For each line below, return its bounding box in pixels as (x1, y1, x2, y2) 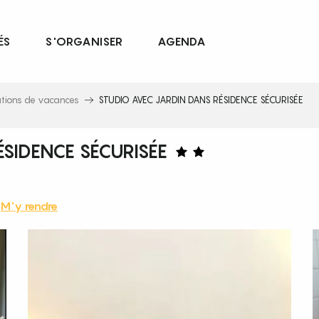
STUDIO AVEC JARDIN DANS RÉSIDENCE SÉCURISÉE (98, 94, 303, 105)
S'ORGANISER (45, 34, 123, 49)
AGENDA (157, 34, 206, 49)
